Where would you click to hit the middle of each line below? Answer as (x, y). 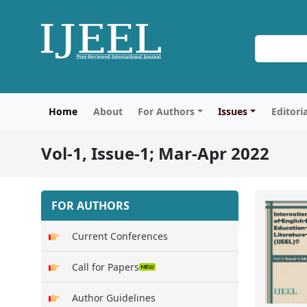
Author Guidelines (114, 297)
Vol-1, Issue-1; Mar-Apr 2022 (155, 153)
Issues (233, 111)
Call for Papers (106, 267)
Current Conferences (120, 236)
